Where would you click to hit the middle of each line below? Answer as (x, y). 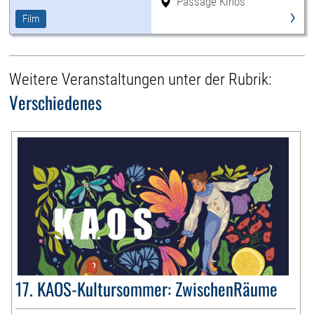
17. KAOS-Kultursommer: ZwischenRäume (147, 289)
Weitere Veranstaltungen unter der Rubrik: (141, 80)
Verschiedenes (56, 102)
